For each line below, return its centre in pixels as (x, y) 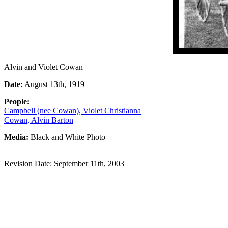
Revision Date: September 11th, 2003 (64, 163)
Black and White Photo (67, 137)
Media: (16, 137)
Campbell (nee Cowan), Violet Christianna (73, 110)
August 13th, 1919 (54, 84)
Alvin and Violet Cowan (44, 67)
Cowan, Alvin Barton (39, 120)
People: (17, 101)
